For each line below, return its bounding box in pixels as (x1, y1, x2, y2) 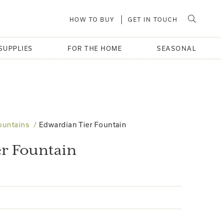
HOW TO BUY (69, 16, 114, 23)
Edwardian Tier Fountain (39, 120, 127, 129)
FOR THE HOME (68, 45, 122, 52)
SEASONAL (157, 45, 196, 52)
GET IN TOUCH (128, 16, 178, 23)
